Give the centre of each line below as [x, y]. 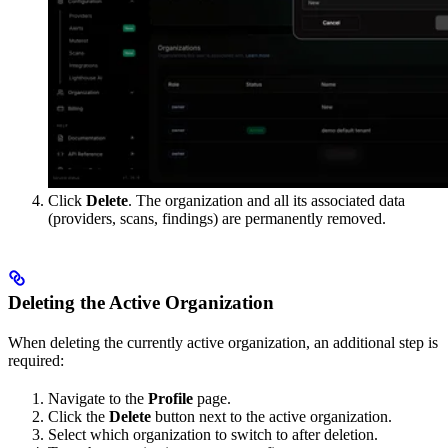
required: [36, 360]
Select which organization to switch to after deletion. [213, 434]
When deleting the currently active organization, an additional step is [223, 342]
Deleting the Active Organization [141, 302]
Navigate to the [98, 398]
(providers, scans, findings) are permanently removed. [217, 218]
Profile [170, 398]
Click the [78, 416]
